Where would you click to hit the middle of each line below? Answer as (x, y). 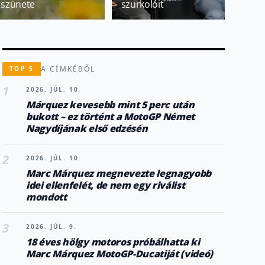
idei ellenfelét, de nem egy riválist (106, 185)
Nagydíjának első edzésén (87, 128)
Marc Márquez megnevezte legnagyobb (119, 173)
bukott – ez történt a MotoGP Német (111, 117)
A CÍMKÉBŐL (68, 69)
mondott (46, 197)
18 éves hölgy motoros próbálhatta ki (113, 242)
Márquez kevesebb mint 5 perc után (110, 105)
